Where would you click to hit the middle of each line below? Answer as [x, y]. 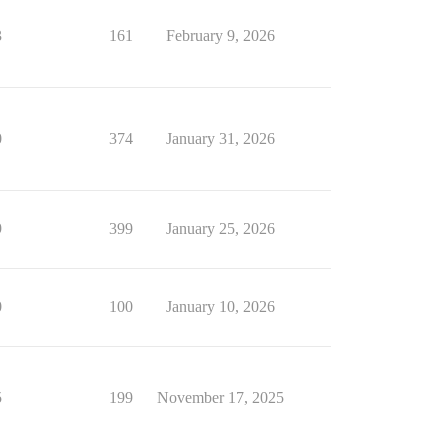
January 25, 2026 [220, 228]
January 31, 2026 [220, 138]
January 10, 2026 [220, 306]
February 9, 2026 [220, 35]
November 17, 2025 [220, 397]
